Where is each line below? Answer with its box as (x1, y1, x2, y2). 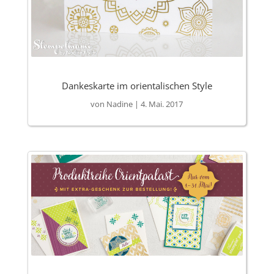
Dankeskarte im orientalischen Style (61, 80, 212, 92)
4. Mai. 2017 (141, 98, 183, 110)
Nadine (106, 98, 133, 110)
